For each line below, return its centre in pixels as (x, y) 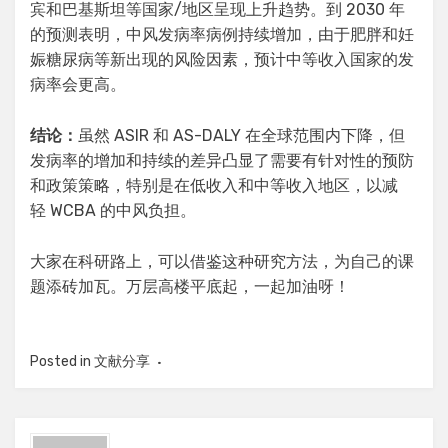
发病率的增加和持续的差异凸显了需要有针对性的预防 (222, 160)
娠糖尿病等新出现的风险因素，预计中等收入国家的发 (222, 59)
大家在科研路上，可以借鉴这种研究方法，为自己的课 (222, 261)
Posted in (62, 361)
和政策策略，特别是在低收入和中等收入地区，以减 (214, 185)
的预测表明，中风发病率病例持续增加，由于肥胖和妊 (222, 34)
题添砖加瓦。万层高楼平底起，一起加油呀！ (190, 286)
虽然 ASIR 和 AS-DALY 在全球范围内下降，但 (241, 135)
